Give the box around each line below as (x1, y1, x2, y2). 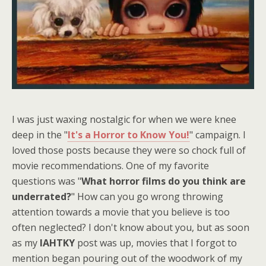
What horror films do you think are (81, 175, 246, 188)
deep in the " (12, 128, 68, 142)
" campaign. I (189, 128, 246, 142)
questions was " (12, 175, 81, 188)
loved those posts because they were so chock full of (12, 144, 246, 157)
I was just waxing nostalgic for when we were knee (12, 113, 236, 126)
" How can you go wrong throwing (71, 190, 223, 204)
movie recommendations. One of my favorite (12, 159, 209, 173)
